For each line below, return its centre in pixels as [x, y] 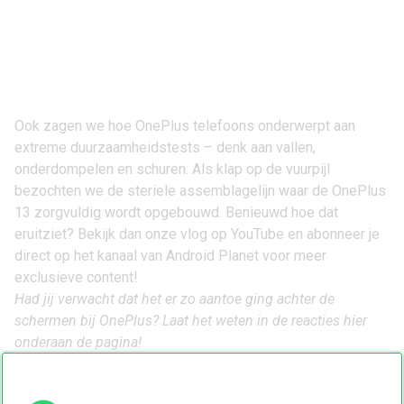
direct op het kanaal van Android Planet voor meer [170, 256]
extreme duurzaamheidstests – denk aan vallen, [165, 147]
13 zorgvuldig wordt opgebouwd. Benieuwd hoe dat [176, 212]
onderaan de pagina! [78, 342]
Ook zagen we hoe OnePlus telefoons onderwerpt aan [185, 126]
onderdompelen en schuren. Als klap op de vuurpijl [172, 169]
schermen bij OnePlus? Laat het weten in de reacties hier [191, 321]
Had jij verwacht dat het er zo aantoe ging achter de [174, 299]
